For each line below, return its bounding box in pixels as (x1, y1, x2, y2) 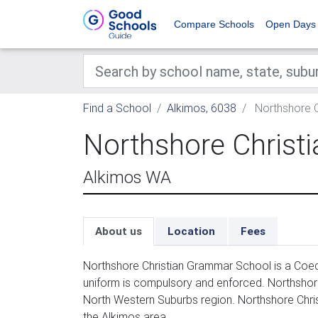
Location (168, 224, 215, 238)
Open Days (265, 18, 316, 30)
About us (95, 224, 142, 238)
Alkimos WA (83, 167, 171, 187)
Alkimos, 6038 (167, 101, 236, 115)
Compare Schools (174, 18, 254, 30)
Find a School (83, 101, 151, 115)
